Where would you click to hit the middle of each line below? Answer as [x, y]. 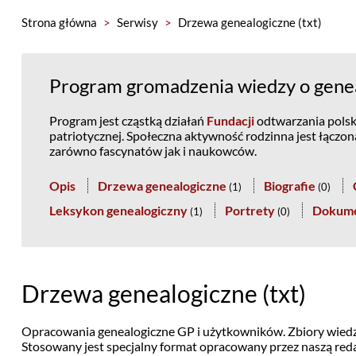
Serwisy [137, 22]
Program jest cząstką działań [128, 120]
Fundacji [230, 120]
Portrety [250, 210]
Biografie [289, 186]
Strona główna [59, 22]
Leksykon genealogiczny [118, 210]
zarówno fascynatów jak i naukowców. [153, 151]
